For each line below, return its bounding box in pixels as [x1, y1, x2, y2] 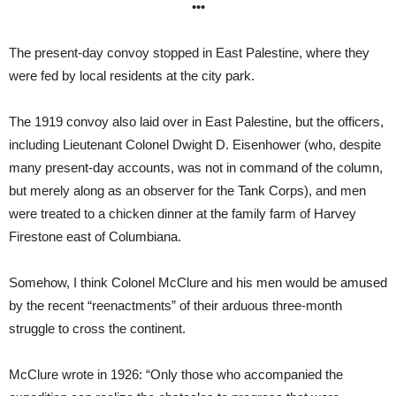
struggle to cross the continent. [9, 320, 189, 336]
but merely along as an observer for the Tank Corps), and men [9, 182, 366, 198]
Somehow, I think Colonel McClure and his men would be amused [9, 274, 387, 290]
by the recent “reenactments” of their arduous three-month [9, 297, 342, 313]
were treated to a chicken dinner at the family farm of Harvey [9, 205, 356, 221]
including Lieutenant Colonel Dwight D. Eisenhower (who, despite [9, 136, 381, 152]
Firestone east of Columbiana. [9, 228, 185, 244]
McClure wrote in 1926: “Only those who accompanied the [9, 366, 343, 382]
